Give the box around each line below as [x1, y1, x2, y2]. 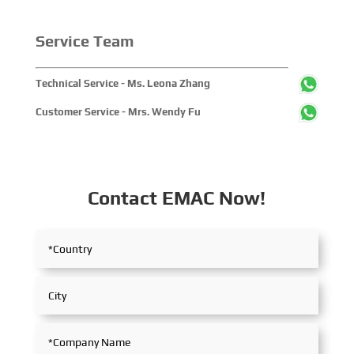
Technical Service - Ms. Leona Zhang [35, 77, 210, 89]
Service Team [35, 31, 134, 50]
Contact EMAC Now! [88, 186, 266, 209]
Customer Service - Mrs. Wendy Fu [35, 105, 201, 118]
